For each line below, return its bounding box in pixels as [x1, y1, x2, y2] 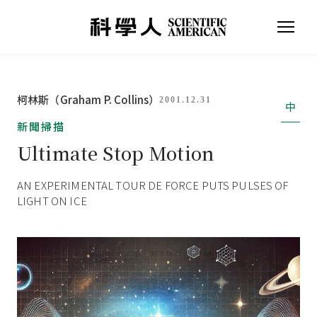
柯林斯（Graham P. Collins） [17, 92, 160, 107]
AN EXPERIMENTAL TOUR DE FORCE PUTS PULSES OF [17, 178, 289, 192]
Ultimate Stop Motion [17, 139, 215, 166]
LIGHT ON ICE [17, 193, 87, 208]
